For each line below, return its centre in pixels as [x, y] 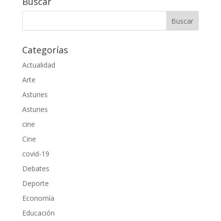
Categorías [45, 50]
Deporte [35, 183]
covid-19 [36, 154]
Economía [38, 198]
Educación [38, 213]
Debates [36, 168]
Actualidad [38, 65]
